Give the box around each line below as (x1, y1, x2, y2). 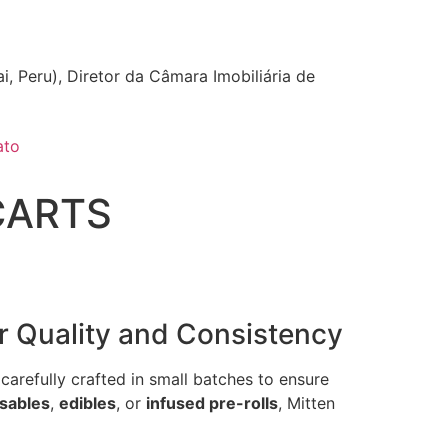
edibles (59, 393, 116, 414)
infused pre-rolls (146, 393, 278, 414)
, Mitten (278, 393, 335, 414)
